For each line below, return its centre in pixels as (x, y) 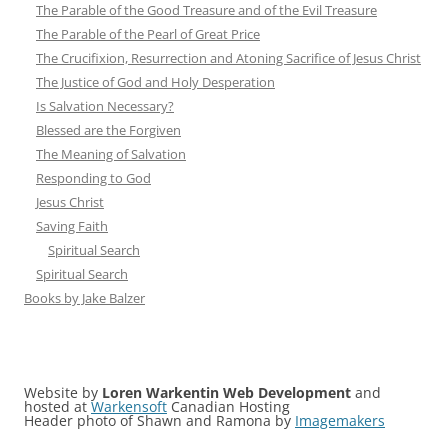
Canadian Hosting (228, 406)
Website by (63, 392)
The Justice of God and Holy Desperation (155, 81)
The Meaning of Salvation (111, 153)
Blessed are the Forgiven (108, 129)
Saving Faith (72, 225)
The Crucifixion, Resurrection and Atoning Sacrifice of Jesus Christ (228, 57)
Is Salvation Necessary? (105, 105)
